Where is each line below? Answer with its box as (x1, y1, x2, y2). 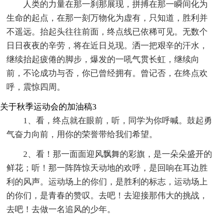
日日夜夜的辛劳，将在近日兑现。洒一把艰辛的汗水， (6, 41, 208, 51)
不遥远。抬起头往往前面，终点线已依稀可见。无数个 (6, 27, 208, 37)
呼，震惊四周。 (6, 82, 66, 92)
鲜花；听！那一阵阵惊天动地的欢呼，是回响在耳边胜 (6, 163, 208, 173)
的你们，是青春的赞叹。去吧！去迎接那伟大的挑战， (6, 191, 208, 201)
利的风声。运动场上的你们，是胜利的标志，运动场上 (6, 177, 208, 187)
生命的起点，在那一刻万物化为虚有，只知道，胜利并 (6, 13, 208, 23)
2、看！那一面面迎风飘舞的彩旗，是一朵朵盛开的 (23, 149, 213, 159)
